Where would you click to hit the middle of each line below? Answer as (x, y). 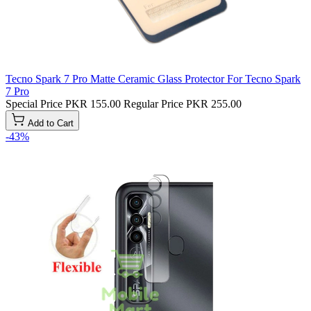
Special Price (34, 103)
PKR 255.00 (214, 103)
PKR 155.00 (93, 103)
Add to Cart (51, 123)
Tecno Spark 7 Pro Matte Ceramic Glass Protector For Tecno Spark (153, 78)
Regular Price (153, 103)
